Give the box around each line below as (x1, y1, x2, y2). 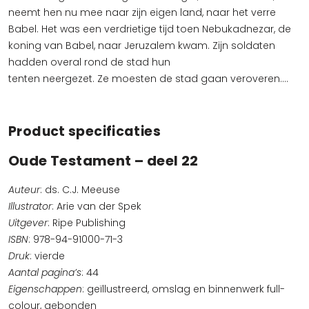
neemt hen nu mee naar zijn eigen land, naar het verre (8, 6, 276, 19)
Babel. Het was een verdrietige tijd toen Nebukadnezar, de (8, 22, 291, 36)
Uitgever (8, 216, 48, 230)
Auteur (8, 183, 40, 197)
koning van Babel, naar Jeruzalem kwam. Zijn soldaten (8, 39, 275, 52)
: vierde (30, 249, 65, 263)
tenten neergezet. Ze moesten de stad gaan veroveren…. (8, 72, 288, 86)
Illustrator (8, 199, 52, 213)
